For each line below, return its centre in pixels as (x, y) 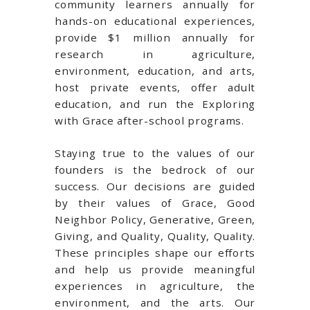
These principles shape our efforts (155, 252)
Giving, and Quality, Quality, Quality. (155, 236)
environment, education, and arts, (155, 70)
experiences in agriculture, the (155, 285)
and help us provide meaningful (155, 269)
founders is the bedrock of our (155, 169)
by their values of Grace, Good (155, 202)
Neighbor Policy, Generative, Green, (155, 219)
